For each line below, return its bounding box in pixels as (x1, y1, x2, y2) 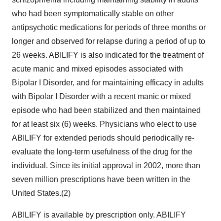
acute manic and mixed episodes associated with (12, 65, 183, 73)
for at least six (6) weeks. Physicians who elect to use (12, 120, 197, 128)
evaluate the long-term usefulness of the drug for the (12, 147, 192, 156)
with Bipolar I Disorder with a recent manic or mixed (12, 92, 191, 101)
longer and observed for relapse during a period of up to (12, 37, 205, 45)
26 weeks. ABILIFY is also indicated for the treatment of (12, 51, 204, 59)
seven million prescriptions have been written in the (12, 175, 190, 184)
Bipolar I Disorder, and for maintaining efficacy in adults (12, 78, 204, 87)
